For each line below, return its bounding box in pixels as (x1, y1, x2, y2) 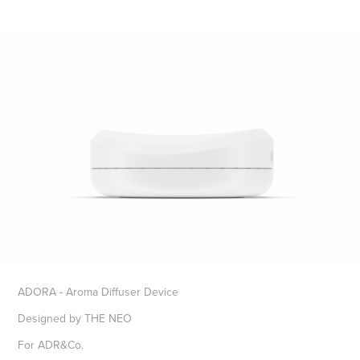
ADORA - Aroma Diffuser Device (18, 284, 179, 301)
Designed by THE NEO (18, 310, 133, 327)
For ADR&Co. (18, 337, 84, 354)
